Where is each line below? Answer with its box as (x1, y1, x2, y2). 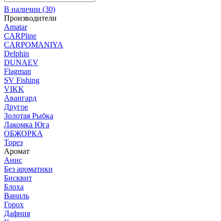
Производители (4, 13, 57, 22)
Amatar (4, 22, 27, 31)
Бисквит (4, 173, 32, 182)
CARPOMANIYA (4, 40, 63, 49)
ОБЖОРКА (4, 129, 43, 138)
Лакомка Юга (4, 120, 49, 129)
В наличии (4, 4, 40, 13)
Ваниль (4, 191, 29, 200)
